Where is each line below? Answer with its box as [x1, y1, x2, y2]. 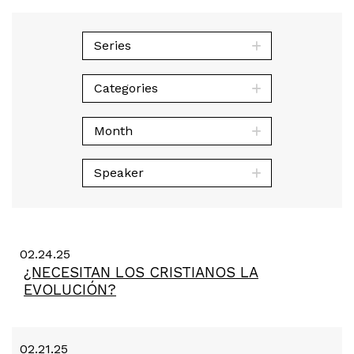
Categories [94, 80, 158, 96]
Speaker [94, 165, 144, 181]
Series [94, 38, 131, 54]
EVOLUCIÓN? [24, 281, 116, 298]
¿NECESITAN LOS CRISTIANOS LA [24, 263, 258, 281]
